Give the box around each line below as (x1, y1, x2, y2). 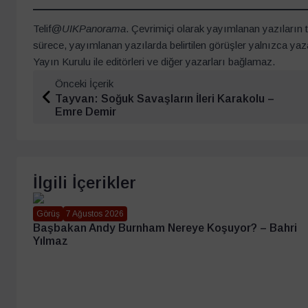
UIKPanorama (62, 23, 126, 35)
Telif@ (33, 23, 62, 35)
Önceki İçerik (55, 78, 113, 90)
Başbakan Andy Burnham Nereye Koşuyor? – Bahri (33, 222, 297, 234)
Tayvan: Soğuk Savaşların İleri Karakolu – (55, 93, 274, 105)
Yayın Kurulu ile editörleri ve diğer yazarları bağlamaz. (33, 56, 275, 68)
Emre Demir (55, 106, 116, 118)
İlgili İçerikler (33, 173, 136, 192)
